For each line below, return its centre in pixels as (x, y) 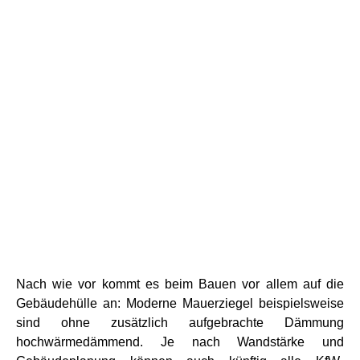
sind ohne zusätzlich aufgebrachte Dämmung (180, 322)
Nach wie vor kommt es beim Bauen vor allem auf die (180, 284)
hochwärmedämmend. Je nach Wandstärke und (180, 342)
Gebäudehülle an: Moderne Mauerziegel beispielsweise (180, 303)
